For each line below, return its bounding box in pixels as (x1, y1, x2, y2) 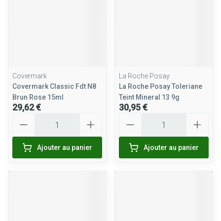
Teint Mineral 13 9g (119, 93, 180, 101)
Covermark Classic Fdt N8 (12, 82, 96, 90)
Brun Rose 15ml (12, 93, 64, 101)
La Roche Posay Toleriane (119, 82, 202, 90)
